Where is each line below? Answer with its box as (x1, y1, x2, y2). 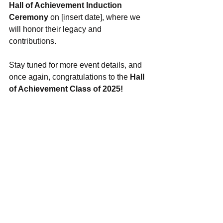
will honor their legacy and (9, 25, 104, 33)
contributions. (9, 37, 56, 45)
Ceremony (9, 13, 48, 21)
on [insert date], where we (48, 13, 142, 21)
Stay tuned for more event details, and (9, 61, 144, 69)
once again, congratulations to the (9, 73, 130, 81)
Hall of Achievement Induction (9, 1, 124, 9)
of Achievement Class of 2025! (9, 85, 123, 93)
